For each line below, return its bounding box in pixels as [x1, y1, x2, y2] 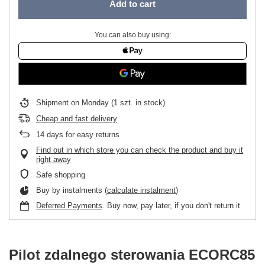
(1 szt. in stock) [109, 98, 165, 107]
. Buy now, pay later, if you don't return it [102, 201, 240, 210]
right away [36, 154, 71, 164]
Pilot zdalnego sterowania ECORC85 [9, 246, 255, 263]
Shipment [36, 98, 71, 107]
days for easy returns [44, 130, 119, 139]
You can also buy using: [94, 30, 171, 39]
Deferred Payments [36, 201, 102, 210]
